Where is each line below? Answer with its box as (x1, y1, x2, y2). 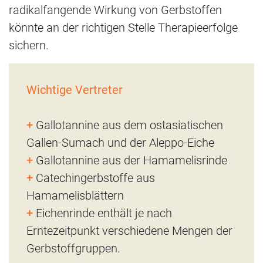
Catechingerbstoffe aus (33, 170, 155, 185)
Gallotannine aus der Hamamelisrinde (33, 153, 227, 167)
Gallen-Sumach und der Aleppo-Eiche (26, 135, 214, 150)
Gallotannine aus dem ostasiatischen (33, 117, 223, 132)
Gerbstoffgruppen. (26, 241, 120, 255)
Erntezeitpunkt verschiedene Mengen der (26, 223, 232, 238)
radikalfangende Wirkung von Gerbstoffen (9, 2, 222, 17)
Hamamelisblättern (26, 188, 124, 203)
